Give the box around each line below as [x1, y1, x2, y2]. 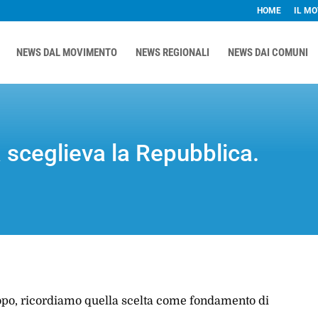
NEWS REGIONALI [135, 46, 209, 59]
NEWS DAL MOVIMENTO [16, 46, 117, 59]
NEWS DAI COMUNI [227, 46, 308, 59]
